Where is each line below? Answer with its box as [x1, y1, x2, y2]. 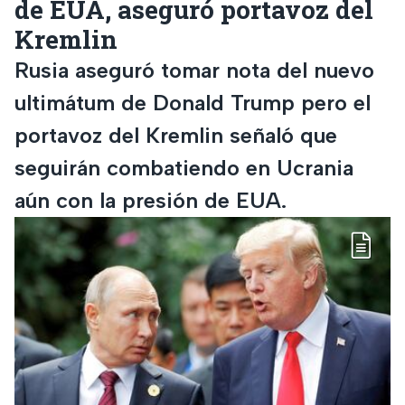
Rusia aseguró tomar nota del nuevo [14, 56, 374, 83]
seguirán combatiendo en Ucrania [14, 154, 353, 181]
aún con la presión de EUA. [14, 186, 287, 213]
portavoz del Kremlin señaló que [14, 121, 337, 148]
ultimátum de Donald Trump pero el [14, 89, 371, 116]
